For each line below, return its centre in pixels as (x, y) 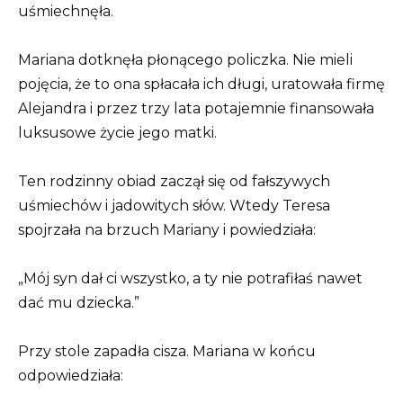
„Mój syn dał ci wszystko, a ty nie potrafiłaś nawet (190, 279)
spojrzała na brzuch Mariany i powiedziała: (167, 229)
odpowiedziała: (71, 376)
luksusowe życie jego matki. (117, 132)
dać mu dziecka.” (79, 303)
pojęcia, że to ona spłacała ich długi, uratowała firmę (201, 84)
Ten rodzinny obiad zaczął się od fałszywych (174, 181)
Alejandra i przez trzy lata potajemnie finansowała (196, 108)
